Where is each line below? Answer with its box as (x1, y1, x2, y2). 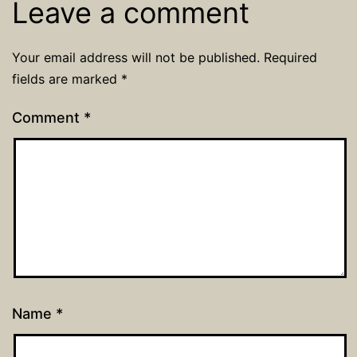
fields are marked (12, 70, 121, 87)
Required (264, 49, 317, 65)
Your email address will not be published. (12, 49, 260, 65)
